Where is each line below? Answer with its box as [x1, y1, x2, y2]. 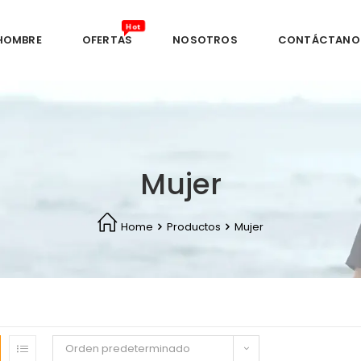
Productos [167, 219, 221, 234]
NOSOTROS [172, 32, 238, 48]
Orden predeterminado [64, 340, 190, 356]
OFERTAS [81, 32, 133, 48]
